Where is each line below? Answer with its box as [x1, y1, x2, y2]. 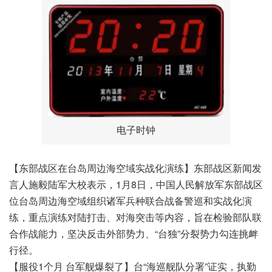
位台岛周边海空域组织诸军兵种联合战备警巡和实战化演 [9, 193, 252, 208]
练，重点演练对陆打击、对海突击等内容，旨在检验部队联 [9, 209, 262, 224]
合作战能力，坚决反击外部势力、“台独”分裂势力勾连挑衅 [9, 226, 258, 240]
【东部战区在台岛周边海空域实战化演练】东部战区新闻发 [9, 160, 262, 175]
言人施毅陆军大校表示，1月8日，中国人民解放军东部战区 [9, 177, 263, 191]
